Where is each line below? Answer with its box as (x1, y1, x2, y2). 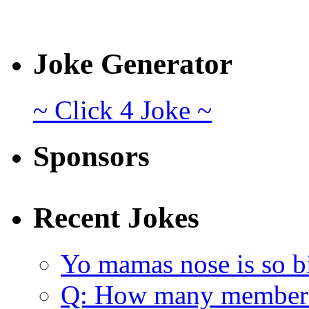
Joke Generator (33, 48, 232, 81)
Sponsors (33, 140, 150, 173)
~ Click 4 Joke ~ (33, 95, 212, 126)
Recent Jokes (33, 201, 199, 234)
